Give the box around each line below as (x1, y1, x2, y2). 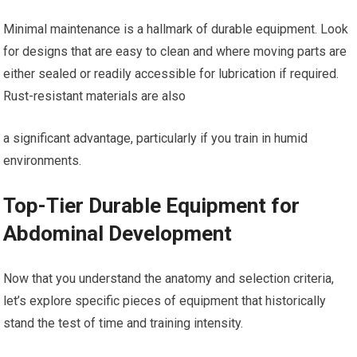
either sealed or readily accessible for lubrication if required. (3, 66, 339, 81)
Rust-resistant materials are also (3, 88, 186, 104)
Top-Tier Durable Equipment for (3, 194, 300, 218)
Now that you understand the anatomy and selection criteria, (3, 271, 335, 286)
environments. (3, 153, 82, 168)
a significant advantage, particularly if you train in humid (3, 131, 308, 146)
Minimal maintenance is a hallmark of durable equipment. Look (3, 22, 349, 37)
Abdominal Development (3, 222, 233, 245)
